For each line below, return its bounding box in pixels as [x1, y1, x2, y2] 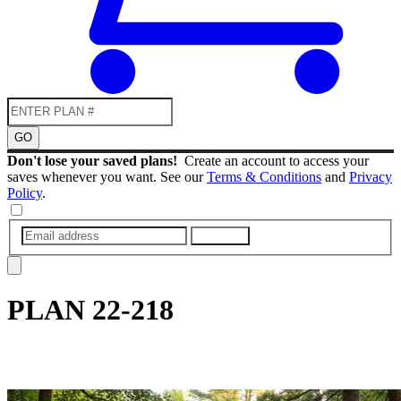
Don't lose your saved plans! [7, 152, 184, 168]
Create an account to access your [184, 152, 369, 168]
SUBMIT [198, 228, 243, 243]
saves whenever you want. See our [7, 168, 207, 184]
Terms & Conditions [207, 168, 321, 184]
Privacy [349, 168, 392, 184]
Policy [7, 184, 42, 200]
